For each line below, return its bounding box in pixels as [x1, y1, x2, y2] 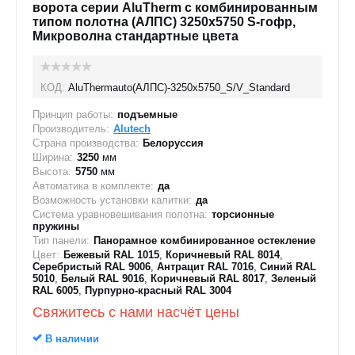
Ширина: [32, 151, 73, 163]
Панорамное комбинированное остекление [94, 235, 315, 246]
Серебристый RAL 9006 [32, 261, 151, 273]
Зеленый [271, 273, 316, 284]
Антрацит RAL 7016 [157, 261, 254, 273]
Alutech [113, 123, 151, 135]
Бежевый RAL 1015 [63, 249, 159, 261]
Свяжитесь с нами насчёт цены [32, 304, 239, 320]
